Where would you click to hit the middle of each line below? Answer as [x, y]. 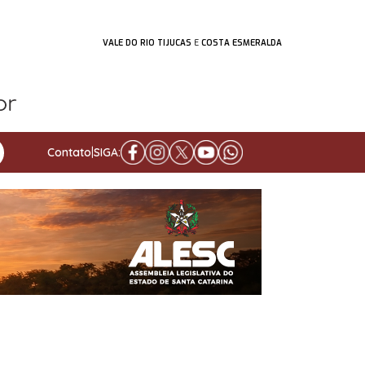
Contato [69, 152]
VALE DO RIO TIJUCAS [147, 43]
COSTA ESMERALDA [242, 43]
